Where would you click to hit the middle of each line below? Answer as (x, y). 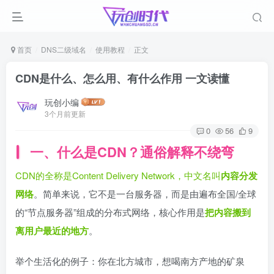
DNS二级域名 (64, 49)
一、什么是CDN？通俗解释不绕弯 (132, 152)
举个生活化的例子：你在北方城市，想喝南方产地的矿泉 (130, 261)
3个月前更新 (65, 113)
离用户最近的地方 (52, 231)
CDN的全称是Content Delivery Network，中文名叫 (118, 176)
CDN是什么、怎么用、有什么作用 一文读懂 (122, 78)
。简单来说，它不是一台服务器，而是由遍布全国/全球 (145, 194)
